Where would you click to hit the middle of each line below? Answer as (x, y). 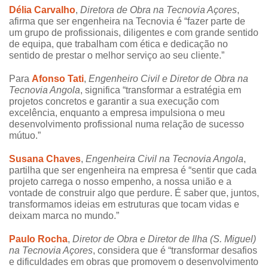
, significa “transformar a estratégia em (161, 90)
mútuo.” (25, 136)
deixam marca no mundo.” (64, 216)
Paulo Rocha (38, 239)
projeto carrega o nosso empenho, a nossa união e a (120, 182)
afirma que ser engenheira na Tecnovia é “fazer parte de (127, 22)
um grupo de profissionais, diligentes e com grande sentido (134, 33)
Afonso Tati (58, 79)
